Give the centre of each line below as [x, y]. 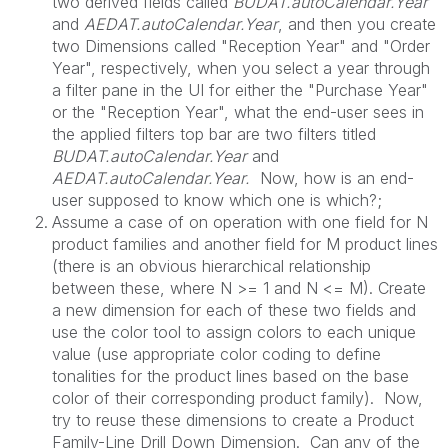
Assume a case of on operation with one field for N [240, 221]
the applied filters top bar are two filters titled [214, 133]
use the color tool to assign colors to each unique [234, 331]
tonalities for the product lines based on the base [230, 375]
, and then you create [357, 23]
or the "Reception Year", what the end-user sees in [238, 111]
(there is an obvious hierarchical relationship [211, 265]
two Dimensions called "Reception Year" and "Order [241, 45]
